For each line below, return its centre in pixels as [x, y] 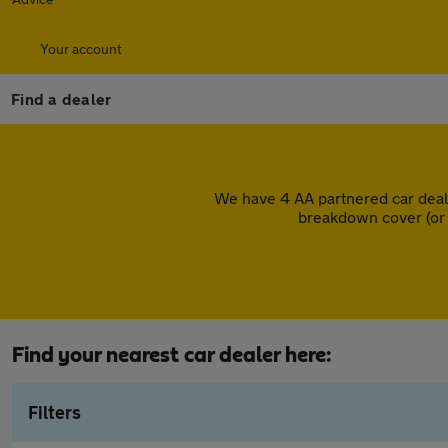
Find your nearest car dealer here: [172, 355]
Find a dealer [61, 98]
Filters [54, 412]
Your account [81, 48]
